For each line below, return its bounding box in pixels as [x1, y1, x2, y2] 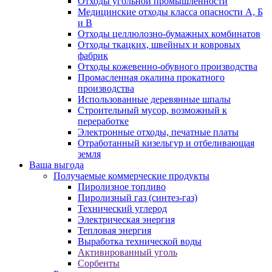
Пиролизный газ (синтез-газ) [78, 192, 197, 203]
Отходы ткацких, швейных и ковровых [78, 39, 240, 50]
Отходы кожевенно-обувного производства [78, 61, 257, 72]
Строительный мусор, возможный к [78, 105, 227, 115]
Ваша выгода [29, 160, 84, 170]
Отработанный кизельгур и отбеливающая [78, 138, 254, 148]
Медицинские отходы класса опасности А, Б [78, 7, 263, 17]
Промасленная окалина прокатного [78, 72, 225, 83]
